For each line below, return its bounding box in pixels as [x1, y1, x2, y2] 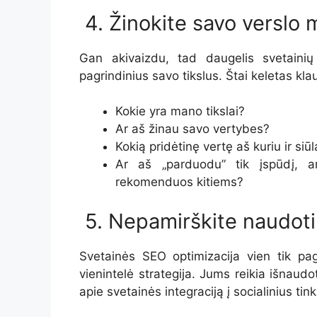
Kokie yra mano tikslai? [115, 104, 245, 119]
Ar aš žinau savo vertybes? [115, 122, 270, 137]
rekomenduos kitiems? [115, 175, 243, 190]
